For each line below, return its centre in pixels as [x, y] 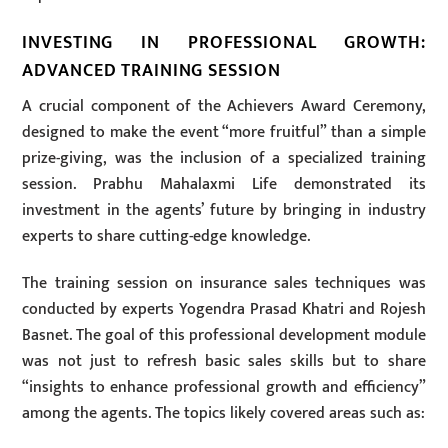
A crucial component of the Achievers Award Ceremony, [224, 106]
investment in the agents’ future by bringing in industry [224, 210]
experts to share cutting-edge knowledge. [166, 236]
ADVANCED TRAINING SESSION [151, 70]
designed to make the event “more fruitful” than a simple [224, 132]
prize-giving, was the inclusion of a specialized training [224, 158]
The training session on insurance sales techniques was [224, 283]
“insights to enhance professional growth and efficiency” [224, 387]
